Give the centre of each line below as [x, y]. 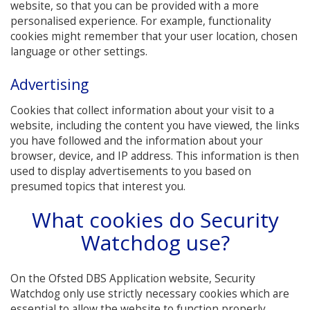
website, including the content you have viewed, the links [155, 125]
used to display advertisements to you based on [131, 171]
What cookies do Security [155, 219]
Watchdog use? [155, 242]
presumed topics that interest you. [98, 186]
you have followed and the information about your [137, 140]
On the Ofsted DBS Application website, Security [133, 278]
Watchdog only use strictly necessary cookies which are [150, 293]
